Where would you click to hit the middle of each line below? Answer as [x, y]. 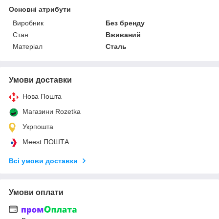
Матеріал [28, 46]
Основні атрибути [40, 9]
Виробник [28, 23]
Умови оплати [36, 192]
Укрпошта [38, 126]
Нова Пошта [42, 96]
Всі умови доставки [43, 161]
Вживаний [123, 34]
